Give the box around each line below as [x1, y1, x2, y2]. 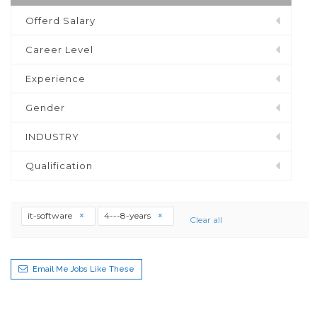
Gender [25, 101, 65, 113]
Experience [25, 72, 86, 84]
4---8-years [104, 209, 153, 221]
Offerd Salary [25, 14, 96, 26]
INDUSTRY [25, 130, 79, 142]
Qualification [25, 159, 93, 171]
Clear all [190, 214, 222, 226]
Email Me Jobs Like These [33, 264, 134, 274]
